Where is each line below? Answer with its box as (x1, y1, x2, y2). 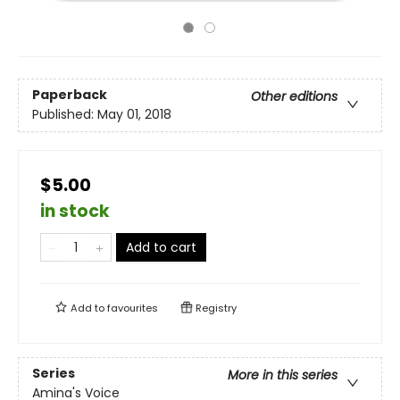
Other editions (251, 87, 337, 106)
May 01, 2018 (97, 105, 171, 124)
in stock (40, 199, 110, 223)
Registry (193, 301, 237, 315)
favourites (107, 301, 158, 315)
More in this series (228, 366, 337, 385)
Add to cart (126, 238, 196, 256)
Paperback (32, 86, 107, 104)
